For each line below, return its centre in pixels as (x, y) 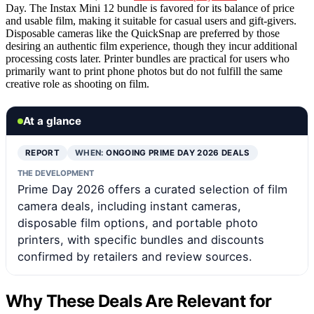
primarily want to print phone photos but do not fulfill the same (144, 71)
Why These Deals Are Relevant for (139, 301)
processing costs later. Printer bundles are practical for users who (148, 59)
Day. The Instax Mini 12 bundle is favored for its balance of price (150, 8)
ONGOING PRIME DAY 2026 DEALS (178, 153)
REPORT (43, 153)
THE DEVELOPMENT (56, 173)
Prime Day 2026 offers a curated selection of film (152, 190)
